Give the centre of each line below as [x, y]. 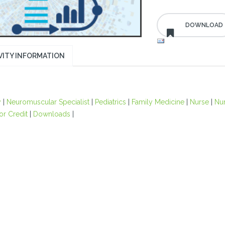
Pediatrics [110, 102]
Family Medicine [158, 102]
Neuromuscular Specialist [48, 102]
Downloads [51, 114]
